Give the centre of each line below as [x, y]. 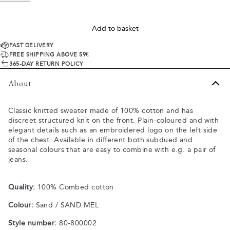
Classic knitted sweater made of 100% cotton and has [101, 111]
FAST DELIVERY [32, 45]
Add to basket [115, 29]
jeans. [18, 160]
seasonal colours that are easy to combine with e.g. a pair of [112, 150]
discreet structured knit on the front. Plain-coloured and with [114, 121]
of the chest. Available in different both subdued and [101, 140]
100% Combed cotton [74, 187]
